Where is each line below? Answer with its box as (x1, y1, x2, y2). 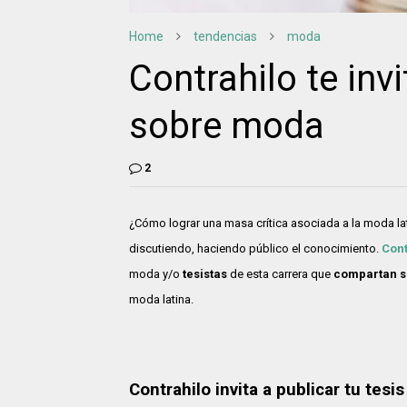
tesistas (180, 267, 227, 282)
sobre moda (129, 104, 324, 148)
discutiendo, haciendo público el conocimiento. (129, 242, 382, 256)
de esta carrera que (227, 267, 331, 282)
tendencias (194, 29, 257, 45)
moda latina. (129, 293, 194, 307)
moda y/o (129, 267, 180, 282)
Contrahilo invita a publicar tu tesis (129, 379, 404, 400)
